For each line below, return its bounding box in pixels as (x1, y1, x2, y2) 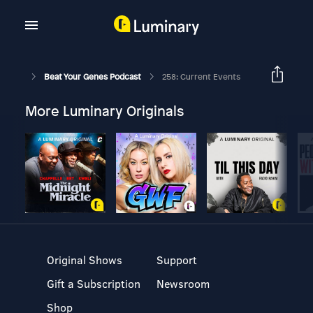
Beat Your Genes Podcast (43, 71, 143, 82)
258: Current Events (161, 71, 240, 82)
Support (156, 252, 197, 267)
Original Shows (47, 252, 123, 267)
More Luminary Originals (24, 101, 184, 120)
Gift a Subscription (47, 276, 141, 291)
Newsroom (156, 276, 210, 291)
